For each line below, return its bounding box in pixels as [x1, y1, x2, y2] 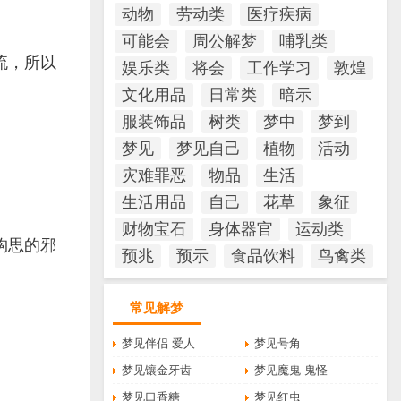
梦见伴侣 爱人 [122, 337, 196, 350]
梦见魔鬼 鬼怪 [254, 363, 328, 377]
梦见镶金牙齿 [122, 363, 192, 377]
